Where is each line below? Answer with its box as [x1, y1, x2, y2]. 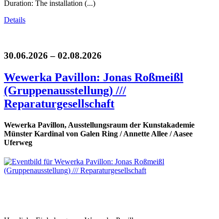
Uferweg [4, 138, 32, 147]
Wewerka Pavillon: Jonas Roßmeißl [4, 70, 183, 84]
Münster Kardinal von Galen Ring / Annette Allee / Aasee [4, 129, 193, 138]
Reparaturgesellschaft [4, 97, 114, 110]
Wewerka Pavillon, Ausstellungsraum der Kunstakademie [4, 120, 195, 129]
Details [4, 16, 25, 24]
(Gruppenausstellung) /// [4, 84, 126, 97]
